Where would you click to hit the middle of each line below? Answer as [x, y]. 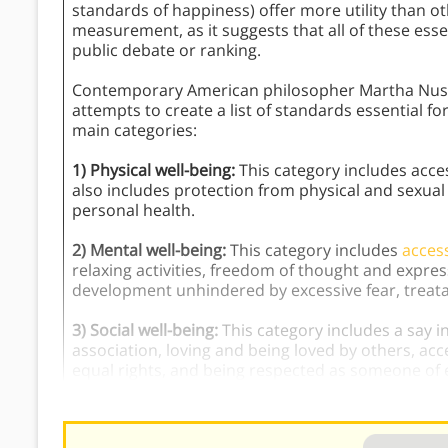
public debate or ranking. [166, 49]
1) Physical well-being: [155, 169]
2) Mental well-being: [151, 249]
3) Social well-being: [147, 329]
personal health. [133, 209]
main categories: [134, 129]
